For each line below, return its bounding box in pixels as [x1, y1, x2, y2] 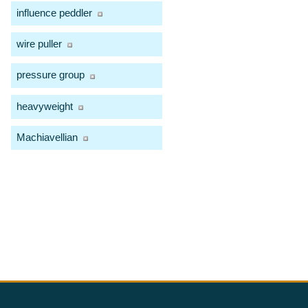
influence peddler [16, 7, 92, 19]
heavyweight [16, 100, 73, 112]
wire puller [16, 38, 62, 50]
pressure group [16, 69, 85, 81]
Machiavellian [16, 131, 78, 143]
